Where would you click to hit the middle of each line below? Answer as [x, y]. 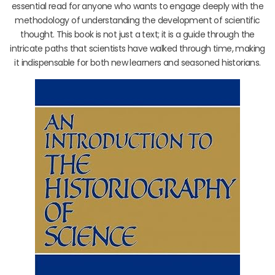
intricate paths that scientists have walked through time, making [137, 48]
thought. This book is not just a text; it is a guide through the [137, 34]
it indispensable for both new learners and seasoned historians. [137, 62]
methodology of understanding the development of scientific [137, 20]
